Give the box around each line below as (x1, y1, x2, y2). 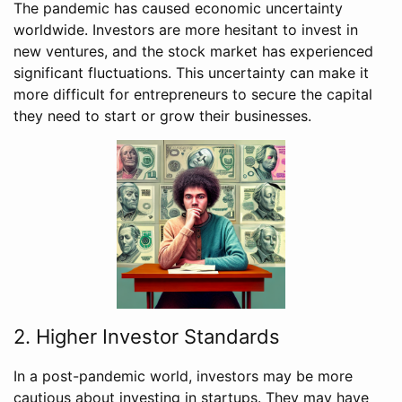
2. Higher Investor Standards (13, 325, 280, 349)
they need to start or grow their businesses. (13, 106, 311, 125)
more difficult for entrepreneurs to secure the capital (13, 84, 372, 103)
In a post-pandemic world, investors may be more (13, 367, 353, 386)
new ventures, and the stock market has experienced (13, 41, 373, 60)
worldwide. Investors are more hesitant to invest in (13, 20, 358, 39)
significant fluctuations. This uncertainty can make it (13, 63, 369, 82)
